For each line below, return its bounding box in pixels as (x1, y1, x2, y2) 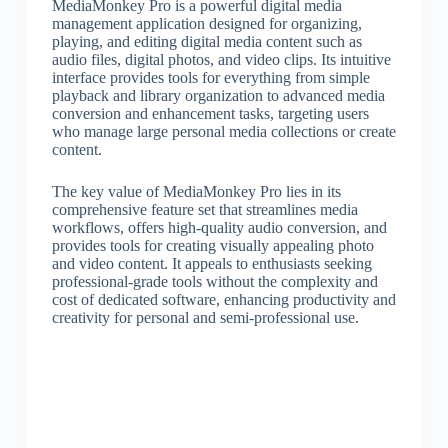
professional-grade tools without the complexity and (51, 273, 378, 290)
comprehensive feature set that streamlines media (51, 201, 358, 218)
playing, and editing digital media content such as (51, 33, 362, 50)
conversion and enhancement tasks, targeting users (51, 105, 369, 122)
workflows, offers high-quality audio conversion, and (51, 219, 387, 236)
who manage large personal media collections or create (51, 123, 396, 140)
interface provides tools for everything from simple (51, 69, 370, 86)
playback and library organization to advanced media (51, 87, 385, 104)
